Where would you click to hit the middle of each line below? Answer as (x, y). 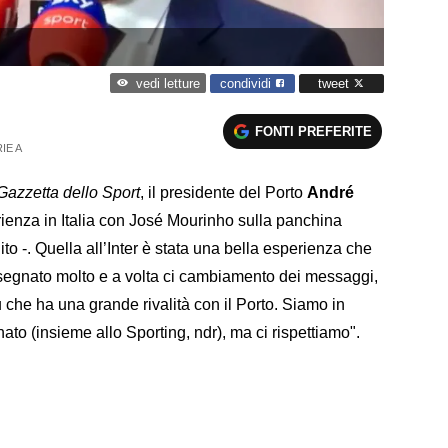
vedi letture (167, 84)
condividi (247, 83)
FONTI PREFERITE (314, 131)
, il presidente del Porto (223, 192)
